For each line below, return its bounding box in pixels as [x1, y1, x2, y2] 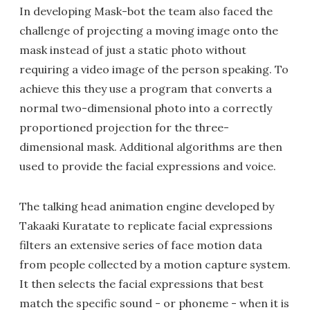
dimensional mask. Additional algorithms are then [19, 140, 282, 154]
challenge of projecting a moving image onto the [19, 24, 278, 38]
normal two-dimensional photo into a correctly [19, 101, 272, 116]
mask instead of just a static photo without [19, 43, 246, 57]
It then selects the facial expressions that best [19, 277, 264, 291]
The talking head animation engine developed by [19, 199, 274, 214]
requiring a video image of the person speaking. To [19, 62, 289, 77]
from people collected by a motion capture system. [19, 257, 291, 272]
